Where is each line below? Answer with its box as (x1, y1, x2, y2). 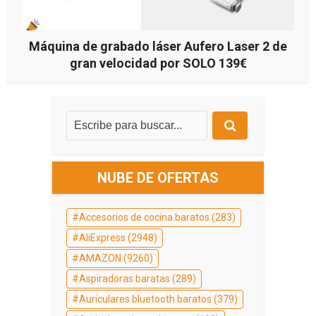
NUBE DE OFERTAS (97, 169, 219, 186)
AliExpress (79, 231, 126, 243)
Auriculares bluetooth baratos (79, 293, 212, 305)
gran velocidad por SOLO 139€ (69, 55, 247, 71)
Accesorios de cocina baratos (79, 211, 209, 223)
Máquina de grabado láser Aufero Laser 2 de (29, 38, 287, 54)
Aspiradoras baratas (79, 272, 170, 284)
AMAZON (79, 252, 121, 264)
